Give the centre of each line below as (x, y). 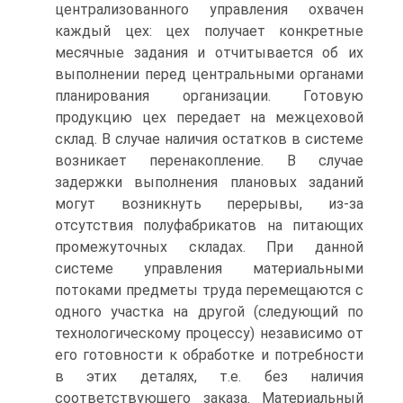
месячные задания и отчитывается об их (209, 53)
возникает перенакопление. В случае (209, 161)
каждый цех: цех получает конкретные (209, 31)
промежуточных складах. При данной (209, 247)
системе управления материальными (209, 269)
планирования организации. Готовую (209, 96)
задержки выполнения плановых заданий (209, 182)
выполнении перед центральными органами (209, 74)
